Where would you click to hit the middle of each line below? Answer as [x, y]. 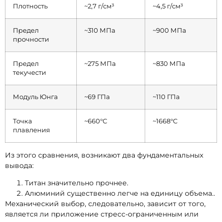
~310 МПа [100, 30]
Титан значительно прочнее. [77, 183]
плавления [31, 130]
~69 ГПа [97, 97]
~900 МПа [169, 30]
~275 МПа [100, 63]
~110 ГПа [166, 97]
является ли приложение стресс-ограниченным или [102, 214]
